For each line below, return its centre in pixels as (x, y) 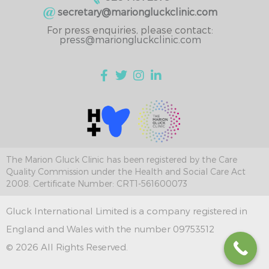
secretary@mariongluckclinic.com (137, 12)
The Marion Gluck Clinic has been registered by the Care (122, 159)
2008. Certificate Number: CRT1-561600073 (97, 183)
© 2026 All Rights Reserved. (67, 247)
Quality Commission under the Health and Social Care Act (126, 171)
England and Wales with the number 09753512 (110, 229)
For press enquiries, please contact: (130, 30)
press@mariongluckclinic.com (130, 39)
